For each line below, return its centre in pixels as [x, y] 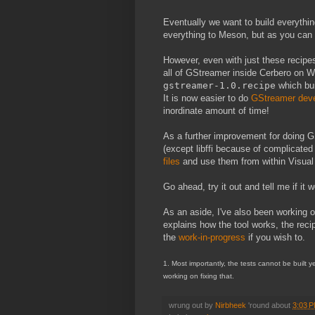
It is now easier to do [207, 98]
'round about [270, 305]
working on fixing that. [199, 276]
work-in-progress [212, 237]
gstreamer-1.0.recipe [219, 85]
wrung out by [192, 305]
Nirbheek [231, 305]
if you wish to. [275, 237]
